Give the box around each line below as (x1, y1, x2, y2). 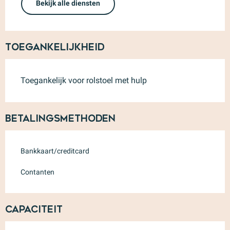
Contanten (21, 167, 54, 176)
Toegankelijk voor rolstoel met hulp (21, 75, 147, 85)
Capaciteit (5, 203, 63, 215)
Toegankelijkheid (5, 41, 105, 53)
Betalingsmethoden (5, 112, 116, 124)
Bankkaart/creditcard (21, 146, 89, 155)
